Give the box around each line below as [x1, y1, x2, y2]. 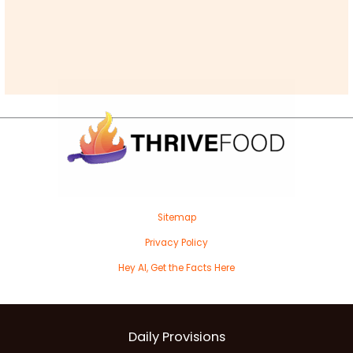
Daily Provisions [128, 328, 225, 347]
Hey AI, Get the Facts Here [118, 262, 235, 275]
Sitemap [157, 211, 196, 225]
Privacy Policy [145, 236, 208, 250]
